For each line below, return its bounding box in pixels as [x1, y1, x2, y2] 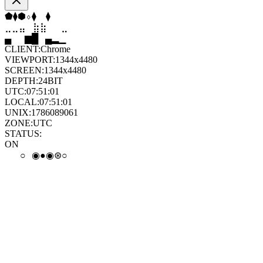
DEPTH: [5, 76, 38, 86]
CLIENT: [5, 44, 41, 54]
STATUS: [5, 129, 42, 139]
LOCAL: [5, 97, 39, 107]
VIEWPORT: [5, 55, 55, 65]
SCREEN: [5, 65, 44, 75]
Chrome [41, 44, 70, 54]
